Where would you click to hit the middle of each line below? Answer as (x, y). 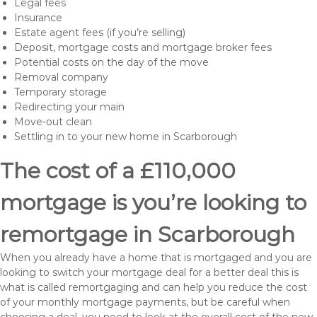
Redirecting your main (69, 107)
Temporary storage (60, 92)
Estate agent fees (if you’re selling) (100, 33)
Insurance (38, 18)
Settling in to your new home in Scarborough (126, 137)
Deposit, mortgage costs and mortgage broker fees (143, 47)
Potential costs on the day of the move (111, 62)
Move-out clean (53, 122)
